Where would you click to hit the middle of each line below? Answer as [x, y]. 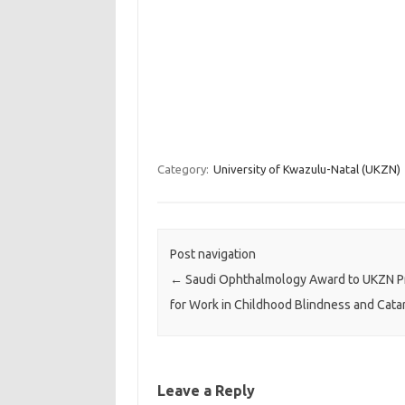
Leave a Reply [206, 391]
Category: [184, 169]
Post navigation [212, 254]
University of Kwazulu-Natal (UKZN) [306, 169]
